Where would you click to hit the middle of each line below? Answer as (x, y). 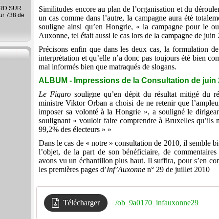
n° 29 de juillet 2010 (177, 170)
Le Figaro (55, 94)
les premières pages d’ (73, 170)
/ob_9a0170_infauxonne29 (157, 203)
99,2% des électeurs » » (75, 130)
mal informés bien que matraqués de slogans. (108, 67)
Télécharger (81, 203)
